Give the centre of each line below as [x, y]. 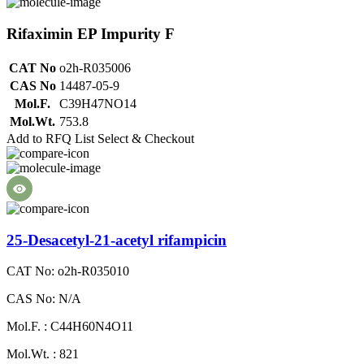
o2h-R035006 [95, 67]
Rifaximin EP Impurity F [91, 34]
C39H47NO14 [98, 103]
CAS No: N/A [44, 299]
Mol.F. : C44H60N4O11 [70, 327]
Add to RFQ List [50, 138]
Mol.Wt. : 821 [43, 354]
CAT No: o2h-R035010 [68, 271]
